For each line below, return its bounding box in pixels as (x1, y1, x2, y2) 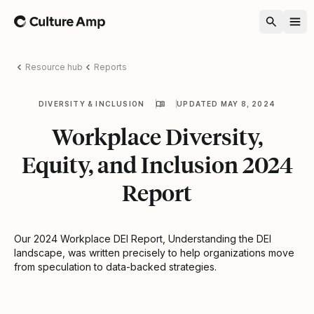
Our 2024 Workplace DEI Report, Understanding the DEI (14, 232, 271, 245)
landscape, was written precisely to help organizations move (14, 246, 294, 259)
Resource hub (25, 61, 83, 72)
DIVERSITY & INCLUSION (38, 99, 145, 108)
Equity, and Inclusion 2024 (21, 150, 293, 179)
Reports (94, 61, 127, 72)
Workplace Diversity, (51, 122, 263, 151)
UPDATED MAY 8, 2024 (177, 99, 275, 108)
